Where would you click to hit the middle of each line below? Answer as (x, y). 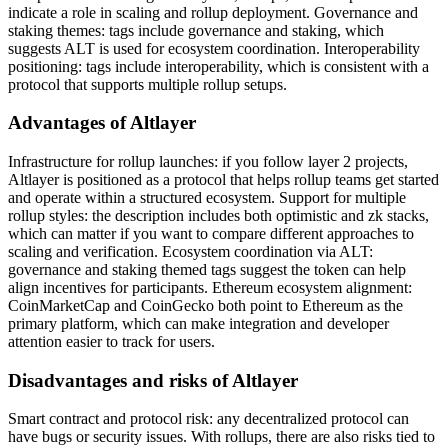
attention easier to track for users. (111, 341)
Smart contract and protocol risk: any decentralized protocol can (208, 419)
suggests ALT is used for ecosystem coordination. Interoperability (214, 48)
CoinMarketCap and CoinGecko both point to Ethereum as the (205, 305)
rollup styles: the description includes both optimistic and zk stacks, (218, 215)
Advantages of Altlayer (102, 123)
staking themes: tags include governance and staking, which (196, 30)
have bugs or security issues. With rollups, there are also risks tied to (221, 437)
